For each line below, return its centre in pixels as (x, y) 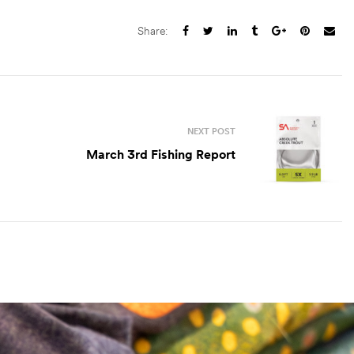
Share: (153, 31)
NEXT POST (211, 131)
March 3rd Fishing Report (161, 154)
